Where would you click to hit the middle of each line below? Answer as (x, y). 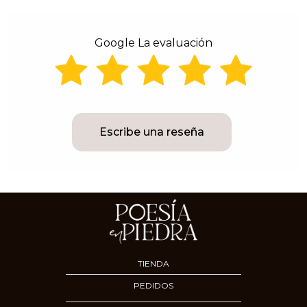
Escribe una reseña (151, 132)
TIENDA (153, 263)
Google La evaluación (153, 42)
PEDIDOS (153, 286)
